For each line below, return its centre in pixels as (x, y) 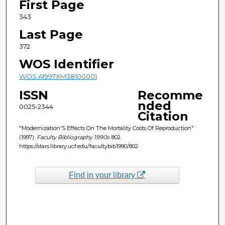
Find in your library (103, 175)
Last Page (51, 34)
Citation (163, 116)
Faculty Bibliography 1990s (73, 137)
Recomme (170, 95)
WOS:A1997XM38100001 (58, 76)
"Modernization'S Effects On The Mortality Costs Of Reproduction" (106, 128)
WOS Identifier (66, 64)
